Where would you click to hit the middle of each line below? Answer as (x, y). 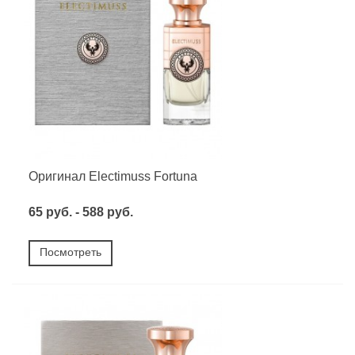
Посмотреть (71, 252)
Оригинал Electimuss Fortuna (113, 177)
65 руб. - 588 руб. (81, 212)
